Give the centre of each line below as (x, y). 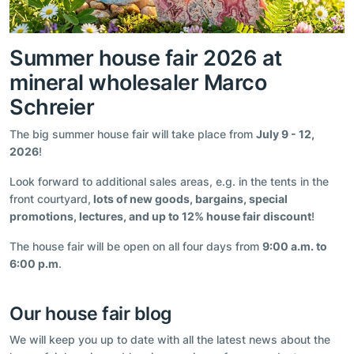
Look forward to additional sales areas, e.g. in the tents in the (169, 181)
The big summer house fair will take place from (133, 134)
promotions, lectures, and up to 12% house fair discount (160, 216)
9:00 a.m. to (295, 246)
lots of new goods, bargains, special (189, 198)
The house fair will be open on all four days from (136, 246)
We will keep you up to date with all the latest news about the (170, 339)
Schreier (52, 106)
